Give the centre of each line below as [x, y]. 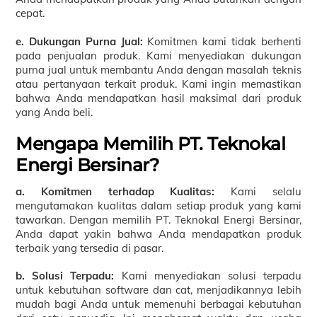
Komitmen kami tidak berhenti [222, 41]
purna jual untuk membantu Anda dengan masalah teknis [158, 69]
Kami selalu [258, 191]
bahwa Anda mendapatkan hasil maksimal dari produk [158, 98]
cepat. [30, 13]
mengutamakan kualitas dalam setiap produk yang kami [158, 205]
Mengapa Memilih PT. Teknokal [151, 144]
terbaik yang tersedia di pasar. [90, 248]
